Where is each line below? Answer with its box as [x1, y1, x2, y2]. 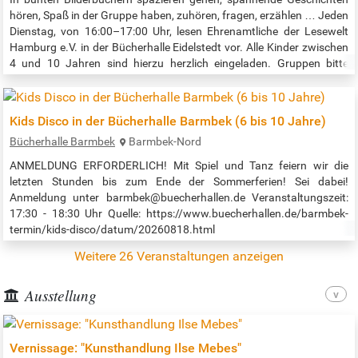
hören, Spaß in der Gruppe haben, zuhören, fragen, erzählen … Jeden [10, 8, 348, 22]
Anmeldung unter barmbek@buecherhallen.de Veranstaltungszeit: [10, 190, 348, 204]
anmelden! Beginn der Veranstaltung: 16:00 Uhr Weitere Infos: [10, 72, 348, 86]
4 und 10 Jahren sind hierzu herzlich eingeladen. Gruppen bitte [10, 56, 348, 70]
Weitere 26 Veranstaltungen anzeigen [74, 248, 284, 264]
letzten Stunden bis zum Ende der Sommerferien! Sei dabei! [10, 174, 348, 188]
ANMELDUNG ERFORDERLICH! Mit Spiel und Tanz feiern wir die [10, 158, 348, 172]
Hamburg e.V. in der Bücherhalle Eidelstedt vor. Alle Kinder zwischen [10, 40, 348, 54]
